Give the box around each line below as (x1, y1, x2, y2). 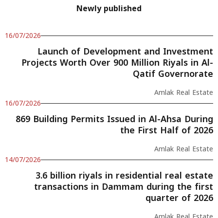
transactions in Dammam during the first (34, 178, 213, 195)
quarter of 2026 (145, 189, 213, 206)
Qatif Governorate (133, 65, 213, 82)
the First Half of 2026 (120, 122, 213, 139)
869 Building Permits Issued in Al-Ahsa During (16, 110, 213, 127)
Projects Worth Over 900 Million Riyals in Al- (21, 54, 213, 71)
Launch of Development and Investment (37, 43, 213, 60)
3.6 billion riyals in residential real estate (36, 167, 213, 184)
